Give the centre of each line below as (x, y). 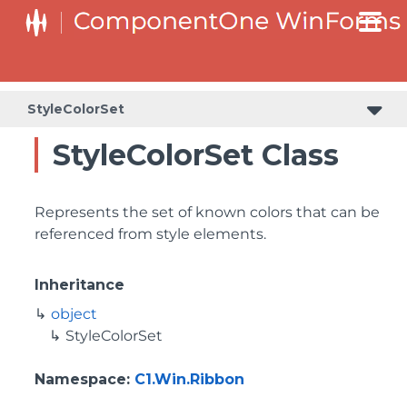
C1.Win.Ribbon (189, 379)
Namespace (80, 379)
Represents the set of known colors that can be (207, 212)
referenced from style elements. (150, 234)
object (74, 314)
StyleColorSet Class (196, 155)
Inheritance (79, 285)
